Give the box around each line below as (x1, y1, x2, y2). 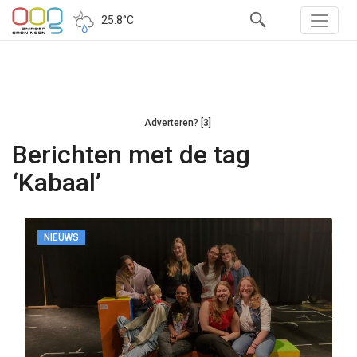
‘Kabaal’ (12, 167, 101, 198)
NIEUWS (44, 232, 79, 243)
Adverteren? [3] (144, 117, 211, 128)
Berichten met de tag (12, 139, 250, 170)
